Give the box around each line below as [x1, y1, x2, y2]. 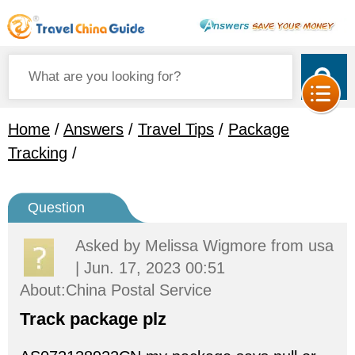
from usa [271, 237, 334, 254]
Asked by [75, 237, 145, 254]
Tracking [8, 144, 67, 162]
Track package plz [20, 309, 166, 329]
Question [28, 200, 85, 216]
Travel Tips [138, 120, 214, 138]
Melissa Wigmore [145, 237, 271, 254]
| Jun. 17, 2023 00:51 [75, 259, 225, 277]
